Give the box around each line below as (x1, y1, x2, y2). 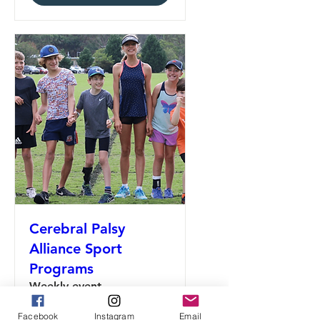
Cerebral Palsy (29, 220, 125, 237)
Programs (29, 260, 94, 277)
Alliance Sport (29, 240, 122, 257)
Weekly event (29, 279, 101, 293)
